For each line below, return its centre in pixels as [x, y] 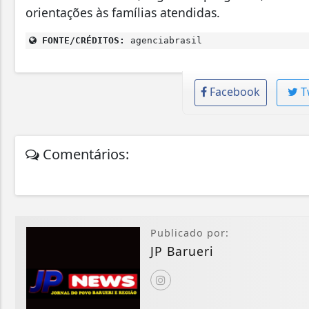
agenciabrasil [163, 40]
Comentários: [84, 154]
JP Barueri [182, 251]
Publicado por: [190, 232]
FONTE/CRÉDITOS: [81, 40]
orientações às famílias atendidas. [123, 12]
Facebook [235, 91]
